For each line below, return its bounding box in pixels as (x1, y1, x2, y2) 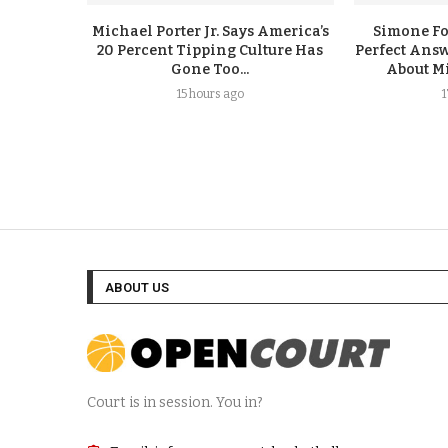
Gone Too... (171, 60, 250, 78)
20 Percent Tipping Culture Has (97, 41, 324, 59)
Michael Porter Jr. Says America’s (91, 22, 329, 40)
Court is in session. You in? (87, 393, 263, 411)
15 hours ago (176, 86, 244, 101)
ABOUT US (105, 279, 169, 295)
